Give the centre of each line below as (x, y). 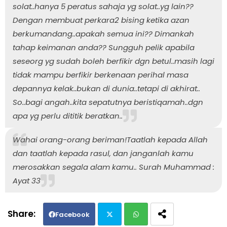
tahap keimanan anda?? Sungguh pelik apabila (104, 47)
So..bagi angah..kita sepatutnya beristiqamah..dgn (108, 102)
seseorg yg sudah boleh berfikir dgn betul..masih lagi (113, 61)
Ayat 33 (27, 180)
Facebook (72, 214)
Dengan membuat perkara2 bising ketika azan (101, 20)
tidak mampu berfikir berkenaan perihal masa (101, 74)
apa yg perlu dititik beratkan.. (68, 116)
